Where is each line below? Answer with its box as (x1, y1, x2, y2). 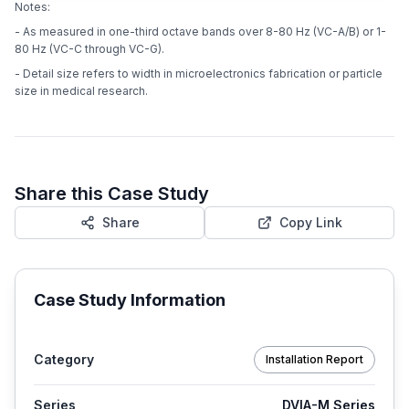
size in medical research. (15, 83, 148, 98)
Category (34, 351, 94, 367)
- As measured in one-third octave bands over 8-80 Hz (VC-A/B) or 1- (15, 24, 386, 38)
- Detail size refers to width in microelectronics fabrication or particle (15, 66, 383, 80)
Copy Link (278, 214, 342, 230)
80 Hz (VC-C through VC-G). (15, 41, 164, 56)
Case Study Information (34, 289, 225, 309)
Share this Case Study (15, 182, 209, 204)
